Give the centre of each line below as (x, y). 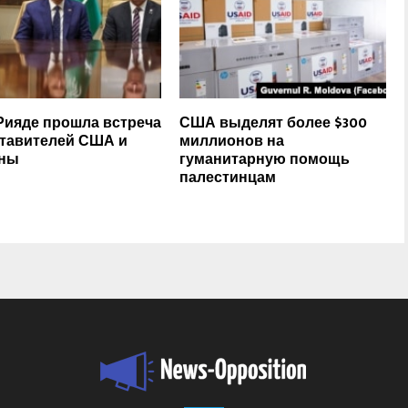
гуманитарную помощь (265, 159)
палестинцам (228, 178)
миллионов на (232, 141)
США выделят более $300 (274, 123)
